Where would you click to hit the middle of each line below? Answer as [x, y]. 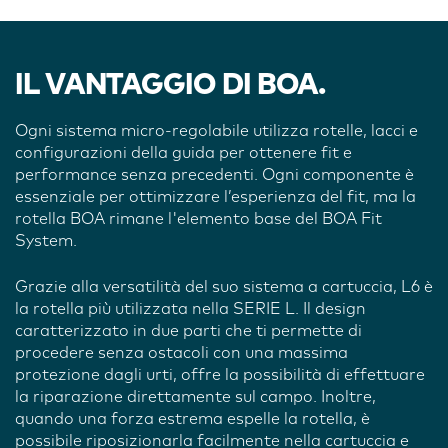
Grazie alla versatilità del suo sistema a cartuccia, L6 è [224, 286]
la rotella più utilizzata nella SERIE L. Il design [190, 308]
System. [46, 240]
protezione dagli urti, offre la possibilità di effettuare [220, 374]
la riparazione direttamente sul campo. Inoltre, [195, 396]
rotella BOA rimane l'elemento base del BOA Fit [198, 218]
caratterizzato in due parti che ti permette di [188, 330]
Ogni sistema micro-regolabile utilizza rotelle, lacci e [216, 130]
